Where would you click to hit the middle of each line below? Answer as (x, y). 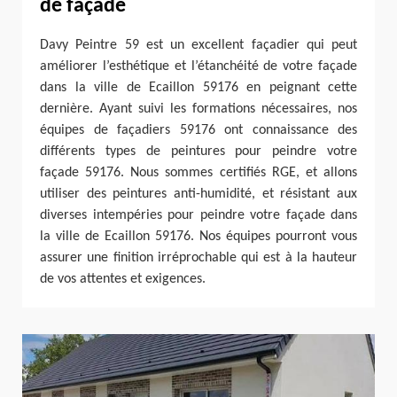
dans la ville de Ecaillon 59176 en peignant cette (198, 88)
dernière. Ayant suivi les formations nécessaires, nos (198, 109)
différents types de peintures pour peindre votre (198, 152)
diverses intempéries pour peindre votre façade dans (198, 216)
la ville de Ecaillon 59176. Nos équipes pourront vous (198, 237)
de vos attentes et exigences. (123, 280)
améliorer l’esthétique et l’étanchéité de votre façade (198, 67)
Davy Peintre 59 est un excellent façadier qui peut (198, 46)
